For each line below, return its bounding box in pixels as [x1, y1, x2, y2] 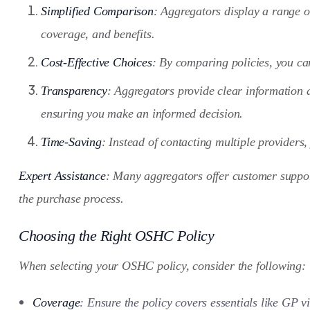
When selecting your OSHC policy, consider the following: [19, 258, 306, 273]
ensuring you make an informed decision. [41, 106, 244, 120]
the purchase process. [19, 191, 124, 206]
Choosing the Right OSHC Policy [19, 226, 214, 244]
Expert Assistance [19, 168, 106, 183]
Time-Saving [41, 134, 102, 149]
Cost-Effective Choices [41, 55, 152, 69]
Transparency [41, 83, 107, 98]
